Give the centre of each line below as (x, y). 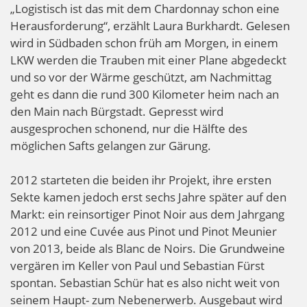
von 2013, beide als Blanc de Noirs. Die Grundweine (148, 249)
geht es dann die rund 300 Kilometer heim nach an (145, 95)
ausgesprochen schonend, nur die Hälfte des (129, 129)
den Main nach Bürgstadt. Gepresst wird (117, 112)
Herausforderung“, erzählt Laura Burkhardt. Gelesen (150, 26)
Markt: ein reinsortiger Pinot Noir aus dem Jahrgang (147, 214)
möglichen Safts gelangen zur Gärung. (111, 146)
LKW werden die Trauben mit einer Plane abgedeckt (148, 60)
